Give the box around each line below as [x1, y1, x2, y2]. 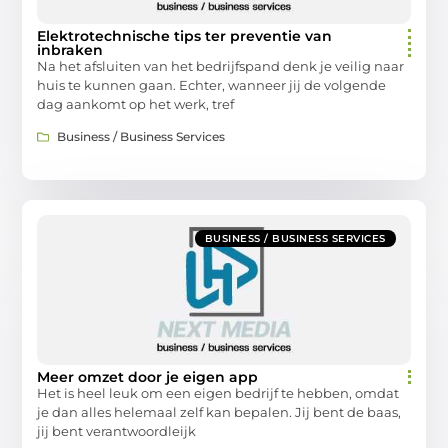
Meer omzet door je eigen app [37, 368, 259, 387]
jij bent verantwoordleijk [37, 423, 197, 440]
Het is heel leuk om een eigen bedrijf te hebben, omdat [37, 385, 400, 402]
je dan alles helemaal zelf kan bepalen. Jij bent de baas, [37, 404, 402, 421]
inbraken [37, 40, 104, 59]
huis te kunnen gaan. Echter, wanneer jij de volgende [37, 76, 387, 93]
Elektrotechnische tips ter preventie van [37, 26, 333, 45]
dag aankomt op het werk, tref [37, 95, 235, 112]
